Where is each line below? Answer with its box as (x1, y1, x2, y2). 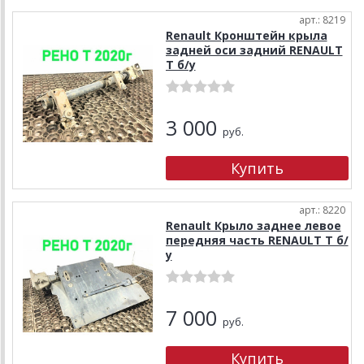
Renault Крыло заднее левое (165, 217, 341, 233)
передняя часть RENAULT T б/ (165, 232, 349, 248)
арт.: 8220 (299, 202, 345, 217)
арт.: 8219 (299, 12, 345, 27)
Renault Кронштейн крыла (165, 27, 327, 43)
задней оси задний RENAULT (165, 41, 343, 58)
